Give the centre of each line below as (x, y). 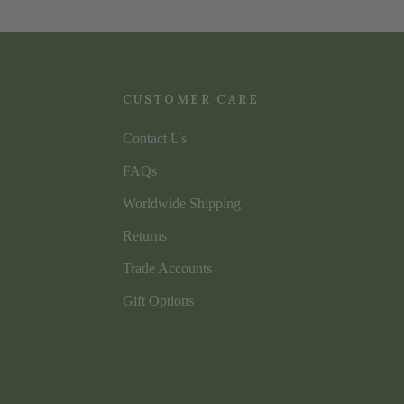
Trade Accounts (167, 268)
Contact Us (154, 138)
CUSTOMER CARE (191, 99)
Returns (144, 235)
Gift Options (158, 300)
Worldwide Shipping (181, 203)
